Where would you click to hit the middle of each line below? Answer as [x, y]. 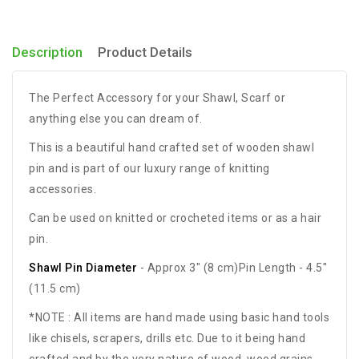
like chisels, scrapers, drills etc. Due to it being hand [167, 339]
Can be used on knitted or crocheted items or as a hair [175, 218]
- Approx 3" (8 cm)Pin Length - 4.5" [232, 268]
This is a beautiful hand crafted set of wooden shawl [171, 148]
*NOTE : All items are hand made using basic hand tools [179, 318]
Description [47, 52]
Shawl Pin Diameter [83, 268]
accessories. [63, 190]
